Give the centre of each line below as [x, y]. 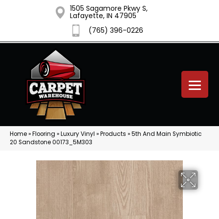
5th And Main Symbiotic [167, 134]
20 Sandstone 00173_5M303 [51, 142]
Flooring [44, 134]
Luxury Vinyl [78, 134]
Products [113, 134]
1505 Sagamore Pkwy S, [109, 8]
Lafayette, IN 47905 [103, 16]
